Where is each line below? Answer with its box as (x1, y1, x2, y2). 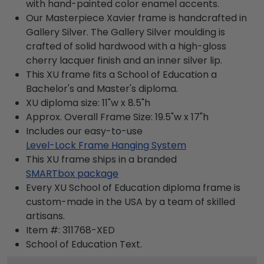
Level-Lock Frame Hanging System (26, 138, 186, 152)
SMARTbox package (26, 166, 118, 180)
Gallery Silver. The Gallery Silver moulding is (26, 25, 225, 39)
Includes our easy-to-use (26, 124, 143, 138)
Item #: (26, 223, 62, 237)
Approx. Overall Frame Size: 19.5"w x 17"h (26, 110, 209, 124)
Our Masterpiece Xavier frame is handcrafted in (26, 11, 247, 25)
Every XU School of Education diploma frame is (26, 180, 240, 194)
